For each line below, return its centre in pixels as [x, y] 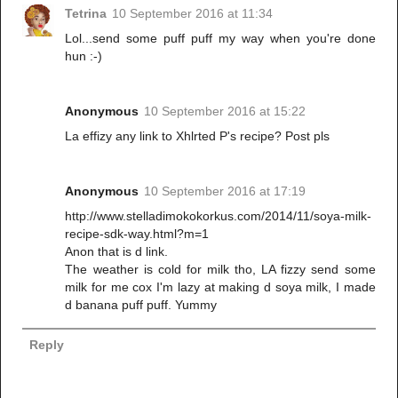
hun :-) [84, 56]
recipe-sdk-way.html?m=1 [137, 233]
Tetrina [86, 13]
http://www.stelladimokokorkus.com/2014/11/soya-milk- [219, 215]
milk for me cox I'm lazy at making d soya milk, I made [220, 287]
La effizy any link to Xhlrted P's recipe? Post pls [198, 135]
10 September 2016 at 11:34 [193, 13]
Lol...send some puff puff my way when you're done [220, 38]
